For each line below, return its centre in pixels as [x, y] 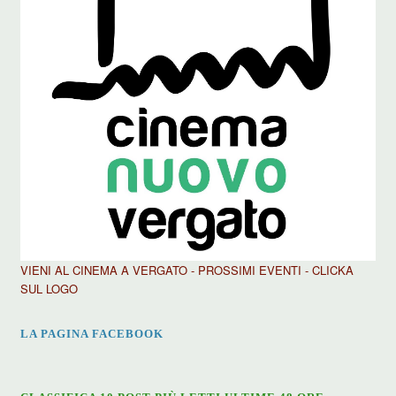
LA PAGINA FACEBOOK [92, 334]
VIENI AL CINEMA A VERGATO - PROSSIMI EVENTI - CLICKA [187, 270]
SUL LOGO [49, 289]
